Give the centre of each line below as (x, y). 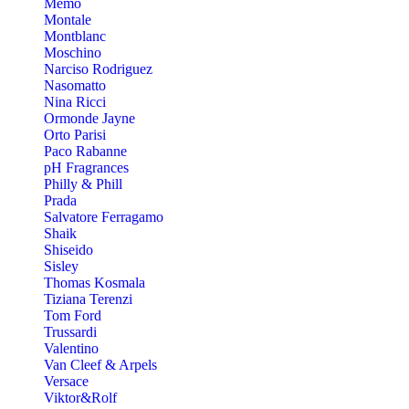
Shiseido (68, 249)
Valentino (71, 348)
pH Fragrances (86, 167)
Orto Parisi (75, 134)
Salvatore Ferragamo (104, 216)
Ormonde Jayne (89, 118)
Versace (66, 381)
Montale (68, 19)
